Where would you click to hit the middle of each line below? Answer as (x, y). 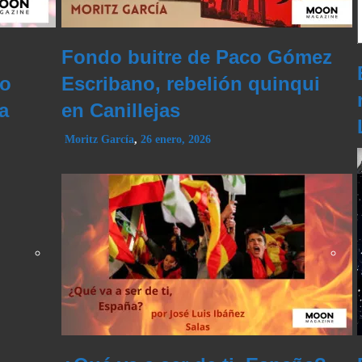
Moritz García (99, 140)
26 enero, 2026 (175, 140)
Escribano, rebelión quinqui (190, 84)
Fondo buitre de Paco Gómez (196, 57)
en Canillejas (120, 111)
